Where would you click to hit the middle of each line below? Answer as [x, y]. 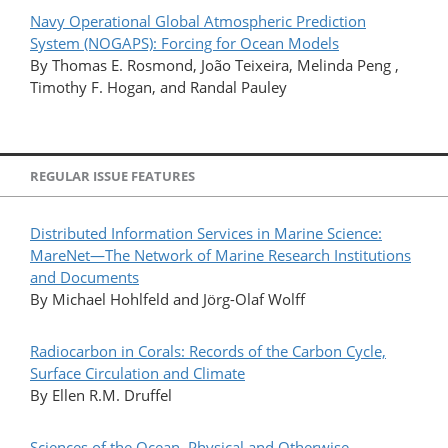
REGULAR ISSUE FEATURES [112, 175]
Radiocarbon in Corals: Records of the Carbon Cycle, [208, 350]
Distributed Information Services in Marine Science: [206, 232]
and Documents [84, 276]
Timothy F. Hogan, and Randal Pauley [158, 87]
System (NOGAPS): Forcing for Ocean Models [184, 43]
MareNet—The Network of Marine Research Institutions [220, 254]
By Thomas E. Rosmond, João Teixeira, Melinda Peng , [214, 65]
